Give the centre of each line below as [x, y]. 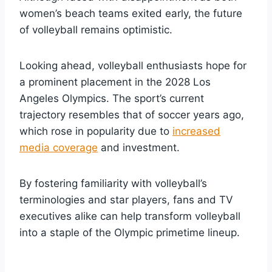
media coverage [59, 147]
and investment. [139, 147]
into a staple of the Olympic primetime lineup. [130, 232]
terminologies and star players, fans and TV [126, 199]
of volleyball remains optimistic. [96, 29]
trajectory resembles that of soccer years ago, [132, 114]
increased [196, 131]
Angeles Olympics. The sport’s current [112, 98]
